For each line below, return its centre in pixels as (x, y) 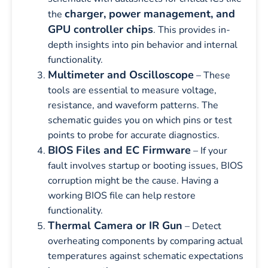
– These (212, 75)
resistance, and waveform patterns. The (133, 105)
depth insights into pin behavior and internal (143, 45)
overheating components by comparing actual (145, 241)
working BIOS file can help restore (122, 195)
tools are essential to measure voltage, (132, 90)
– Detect (202, 226)
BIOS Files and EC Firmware (119, 150)
